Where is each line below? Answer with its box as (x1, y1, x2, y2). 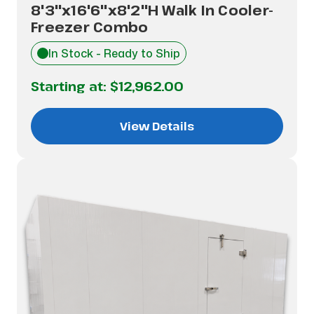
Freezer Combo (31, 18, 149, 36)
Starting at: (31, 78, 110, 95)
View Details (120, 118, 194, 134)
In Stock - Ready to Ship (48, 46, 180, 61)
